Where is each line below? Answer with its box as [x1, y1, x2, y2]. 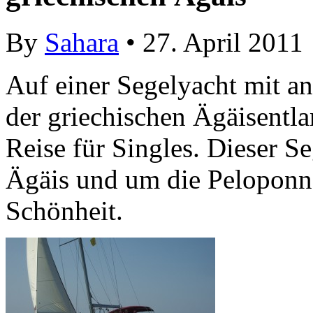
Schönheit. [6, 196, 123, 226]
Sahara [45, 27, 119, 58]
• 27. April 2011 [119, 27, 303, 58]
